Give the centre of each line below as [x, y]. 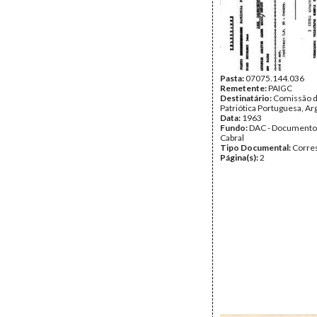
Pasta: [233, 78]
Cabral [232, 138]
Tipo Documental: [256, 148]
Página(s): [240, 157]
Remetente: [244, 88]
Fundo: [235, 128]
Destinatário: [247, 98]
